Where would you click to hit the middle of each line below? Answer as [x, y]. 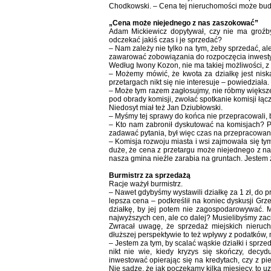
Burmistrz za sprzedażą [149, 175]
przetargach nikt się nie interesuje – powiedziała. [189, 82]
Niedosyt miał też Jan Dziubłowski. [165, 108]
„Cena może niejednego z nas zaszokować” [183, 23]
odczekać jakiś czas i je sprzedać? [165, 40]
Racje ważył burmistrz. [145, 184]
